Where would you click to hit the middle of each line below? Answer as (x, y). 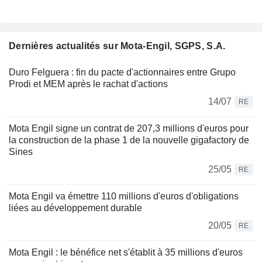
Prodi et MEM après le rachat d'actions (88, 84)
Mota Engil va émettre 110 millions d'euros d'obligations (124, 196)
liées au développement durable (75, 208)
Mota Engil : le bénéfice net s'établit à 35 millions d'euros (126, 253)
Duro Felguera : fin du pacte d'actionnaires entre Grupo (122, 73)
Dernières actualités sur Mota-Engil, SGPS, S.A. (117, 46)
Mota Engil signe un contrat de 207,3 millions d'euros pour (129, 129)
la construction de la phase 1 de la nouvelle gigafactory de (129, 140)
